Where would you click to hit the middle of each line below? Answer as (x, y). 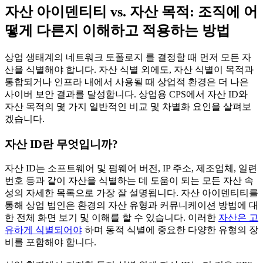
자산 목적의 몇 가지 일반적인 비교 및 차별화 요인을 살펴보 (128, 106)
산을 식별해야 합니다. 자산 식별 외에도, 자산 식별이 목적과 (129, 69)
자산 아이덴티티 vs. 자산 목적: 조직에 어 (131, 12)
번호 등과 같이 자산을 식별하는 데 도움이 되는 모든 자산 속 (129, 181)
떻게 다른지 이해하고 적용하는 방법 (117, 31)
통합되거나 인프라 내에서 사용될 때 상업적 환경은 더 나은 (127, 82)
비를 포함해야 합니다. (50, 242)
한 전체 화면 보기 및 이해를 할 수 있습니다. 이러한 (112, 218)
